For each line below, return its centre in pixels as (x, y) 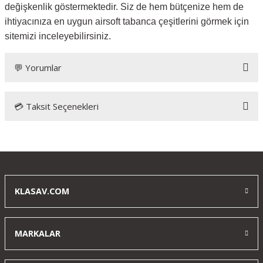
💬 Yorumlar (38, 68)
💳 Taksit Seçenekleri (56, 106)
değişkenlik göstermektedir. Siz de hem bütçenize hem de (124, 7)
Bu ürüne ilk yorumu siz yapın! (131, 113)
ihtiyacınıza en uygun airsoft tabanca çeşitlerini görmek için (127, 21)
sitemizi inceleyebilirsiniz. (58, 36)
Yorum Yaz (131, 149)
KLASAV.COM (42, 191)
